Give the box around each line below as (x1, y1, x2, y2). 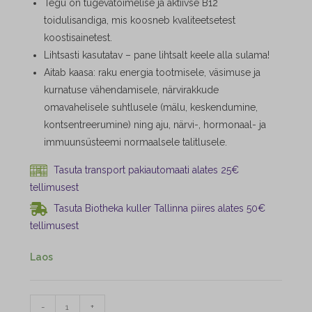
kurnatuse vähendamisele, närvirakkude (43, 84, 219, 96)
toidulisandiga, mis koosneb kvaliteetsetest (43, 15, 235, 26)
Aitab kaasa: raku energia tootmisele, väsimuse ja (43, 67, 260, 79)
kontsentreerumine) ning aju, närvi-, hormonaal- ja (43, 119, 266, 131)
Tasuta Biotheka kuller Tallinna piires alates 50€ (50, 203, 265, 214)
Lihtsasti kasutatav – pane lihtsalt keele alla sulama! (43, 49, 270, 61)
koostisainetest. (43, 32, 112, 44)
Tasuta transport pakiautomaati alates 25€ (50, 164, 239, 176)
